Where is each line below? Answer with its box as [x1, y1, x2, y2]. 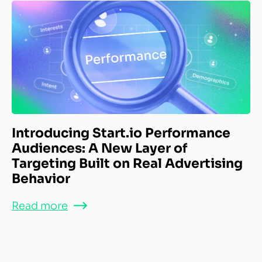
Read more [12, 199, 68, 212]
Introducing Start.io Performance [12, 125, 230, 141]
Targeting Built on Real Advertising [12, 155, 243, 171]
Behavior [12, 170, 73, 187]
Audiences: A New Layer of [12, 140, 187, 156]
